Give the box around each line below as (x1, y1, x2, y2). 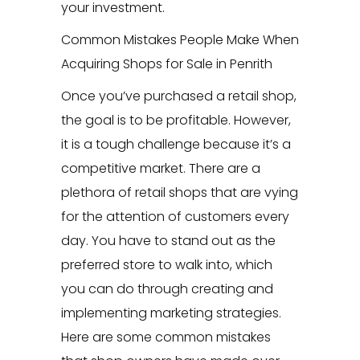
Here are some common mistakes (60, 328, 271, 347)
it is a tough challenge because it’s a (60, 135, 291, 154)
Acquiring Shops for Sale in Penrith (60, 55, 272, 74)
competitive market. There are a (60, 159, 260, 178)
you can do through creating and (60, 280, 273, 299)
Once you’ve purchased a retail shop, (60, 87, 297, 106)
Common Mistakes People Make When (60, 31, 299, 50)
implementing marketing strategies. (60, 304, 281, 323)
